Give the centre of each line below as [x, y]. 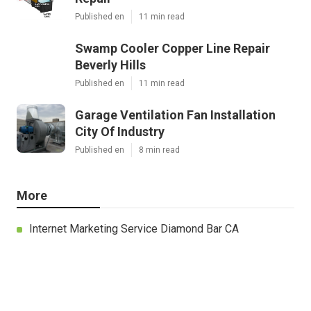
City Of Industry [120, 132]
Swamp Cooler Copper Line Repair [173, 49]
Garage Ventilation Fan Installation [175, 115]
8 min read [159, 150]
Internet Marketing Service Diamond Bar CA [134, 229]
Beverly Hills [110, 65]
